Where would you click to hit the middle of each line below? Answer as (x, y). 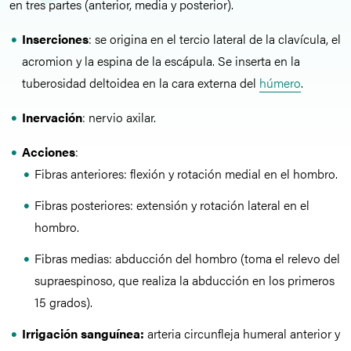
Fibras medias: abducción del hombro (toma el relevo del (187, 258)
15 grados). (63, 302)
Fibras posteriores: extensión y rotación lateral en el (172, 205)
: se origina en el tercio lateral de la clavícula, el (215, 39)
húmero (280, 83)
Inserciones (55, 39)
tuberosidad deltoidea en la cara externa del (141, 83)
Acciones (49, 152)
